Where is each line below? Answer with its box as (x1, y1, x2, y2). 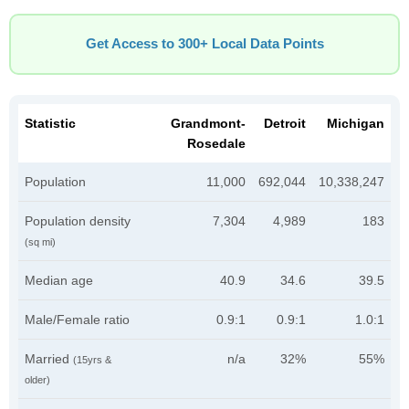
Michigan (327, 116, 384, 131)
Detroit (264, 116, 306, 131)
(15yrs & (73, 354, 111, 365)
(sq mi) (25, 236, 56, 247)
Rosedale (187, 136, 246, 151)
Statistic (25, 116, 76, 131)
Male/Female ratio (25, 312, 130, 327)
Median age (25, 273, 93, 288)
